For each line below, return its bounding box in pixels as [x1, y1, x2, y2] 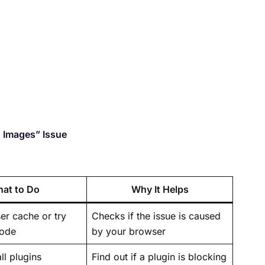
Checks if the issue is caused [92, 209, 221, 222]
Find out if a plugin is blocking [92, 250, 227, 263]
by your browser [92, 225, 166, 237]
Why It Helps [131, 183, 189, 195]
